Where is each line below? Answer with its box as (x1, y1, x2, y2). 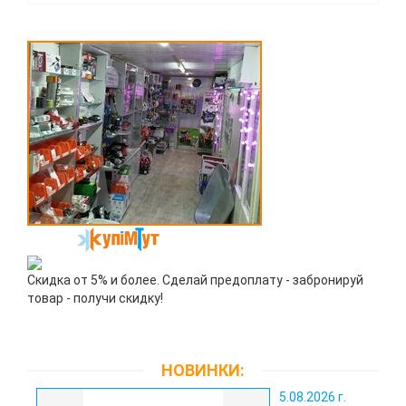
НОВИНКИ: (161, 361, 245, 380)
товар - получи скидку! (27, 291, 163, 305)
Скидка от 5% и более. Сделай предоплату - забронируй (27, 273, 363, 287)
